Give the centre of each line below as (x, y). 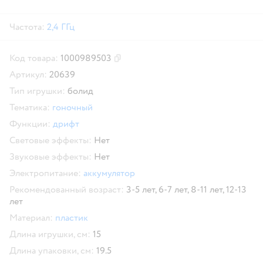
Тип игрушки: (37, 91)
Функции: (30, 124)
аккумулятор (109, 173)
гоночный (73, 107)
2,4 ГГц (61, 27)
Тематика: (30, 107)
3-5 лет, (142, 189)
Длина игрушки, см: (50, 234)
